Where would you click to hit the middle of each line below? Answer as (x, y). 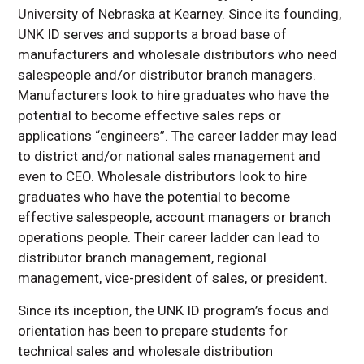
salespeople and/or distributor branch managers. (167, 75)
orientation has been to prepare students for (153, 331)
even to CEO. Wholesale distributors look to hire (163, 177)
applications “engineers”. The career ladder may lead (178, 136)
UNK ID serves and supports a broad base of (153, 35)
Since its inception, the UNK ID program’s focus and (174, 311)
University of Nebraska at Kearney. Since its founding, (180, 14)
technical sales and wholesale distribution (146, 351)
